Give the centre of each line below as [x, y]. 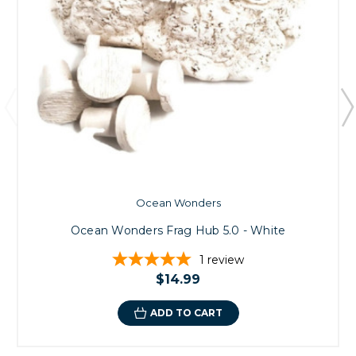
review [226, 260]
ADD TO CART [186, 313]
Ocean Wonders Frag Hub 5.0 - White [178, 231]
